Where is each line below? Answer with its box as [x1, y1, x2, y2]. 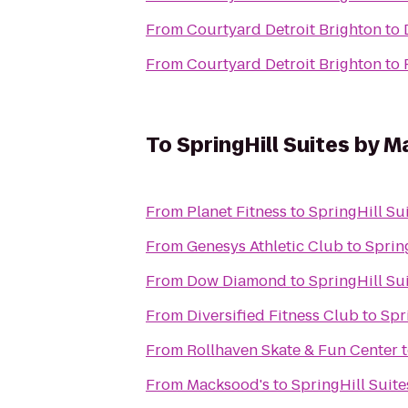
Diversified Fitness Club [187, 305, 359, 326]
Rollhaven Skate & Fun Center [187, 340, 398, 361]
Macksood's [187, 374, 270, 395]
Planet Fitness [187, 201, 287, 222]
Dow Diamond [187, 270, 287, 291]
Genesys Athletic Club [187, 236, 343, 257]
